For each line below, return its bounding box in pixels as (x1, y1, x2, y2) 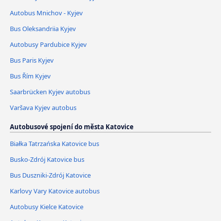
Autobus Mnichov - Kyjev (10, 8, 83, 18)
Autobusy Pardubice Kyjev (10, 40, 87, 49)
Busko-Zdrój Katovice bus (10, 154, 84, 164)
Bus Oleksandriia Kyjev (10, 24, 76, 34)
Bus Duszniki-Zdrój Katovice (10, 170, 91, 180)
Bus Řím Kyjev (10, 71, 51, 80)
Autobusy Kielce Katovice (10, 202, 83, 211)
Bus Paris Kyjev (10, 56, 54, 65)
